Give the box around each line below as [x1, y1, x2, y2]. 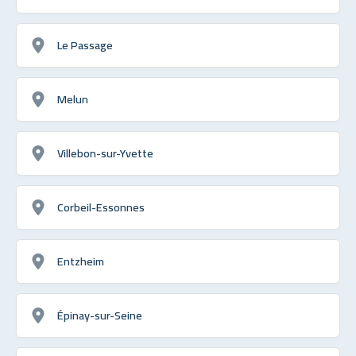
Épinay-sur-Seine [57, 304, 142, 326]
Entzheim [57, 250, 104, 272]
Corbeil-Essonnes [57, 195, 145, 218]
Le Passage [57, 33, 113, 56]
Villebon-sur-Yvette [57, 141, 153, 164]
